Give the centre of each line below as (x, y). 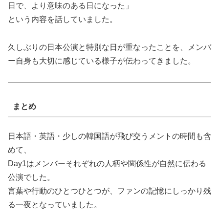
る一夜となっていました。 (55, 205)
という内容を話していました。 (63, 19)
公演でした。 (31, 177)
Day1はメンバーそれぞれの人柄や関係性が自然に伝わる (107, 164)
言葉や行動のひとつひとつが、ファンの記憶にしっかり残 (109, 191)
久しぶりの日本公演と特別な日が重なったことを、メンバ (109, 47)
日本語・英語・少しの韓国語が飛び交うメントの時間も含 (109, 136)
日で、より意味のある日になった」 (70, 5)
